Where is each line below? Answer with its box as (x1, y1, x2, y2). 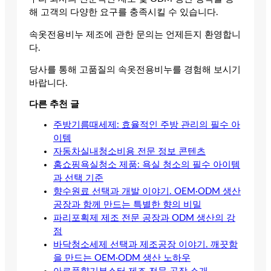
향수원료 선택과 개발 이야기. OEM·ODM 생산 (53, 187, 241, 197)
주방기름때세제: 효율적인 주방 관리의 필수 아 (53, 120, 240, 130)
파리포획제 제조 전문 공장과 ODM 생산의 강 (53, 214, 235, 223)
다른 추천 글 (29, 99, 79, 109)
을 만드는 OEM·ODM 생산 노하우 (53, 253, 191, 263)
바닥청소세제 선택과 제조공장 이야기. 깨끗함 (53, 240, 238, 250)
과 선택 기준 (53, 174, 103, 183)
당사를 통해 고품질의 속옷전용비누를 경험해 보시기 (29, 65, 241, 75)
